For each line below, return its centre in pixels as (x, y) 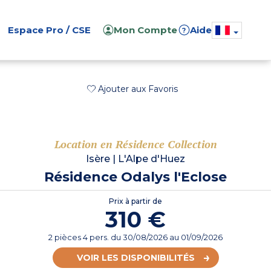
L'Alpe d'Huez (152, 159)
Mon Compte (146, 30)
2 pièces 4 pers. (80, 237)
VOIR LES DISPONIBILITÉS (135, 258)
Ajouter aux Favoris (138, 89)
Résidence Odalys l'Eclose (135, 177)
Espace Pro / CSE (49, 30)
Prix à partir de (135, 201)
